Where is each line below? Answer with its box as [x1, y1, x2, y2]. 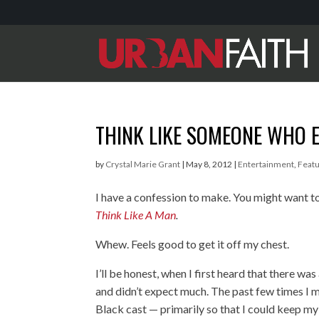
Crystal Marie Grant [105, 159, 181, 169]
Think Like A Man [95, 208, 177, 221]
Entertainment [238, 159, 295, 169]
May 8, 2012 [186, 159, 233, 169]
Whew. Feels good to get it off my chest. [95, 237, 290, 251]
